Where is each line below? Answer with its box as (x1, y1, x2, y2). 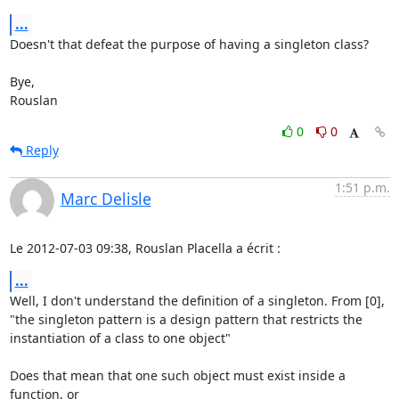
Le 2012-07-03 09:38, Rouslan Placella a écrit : (9, 239, 281, 256)
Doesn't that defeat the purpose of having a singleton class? (9, 35, 369, 53)
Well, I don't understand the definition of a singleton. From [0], (9, 291, 385, 309)
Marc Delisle (60, 187, 151, 209)
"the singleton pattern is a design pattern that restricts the (9, 310, 362, 328)
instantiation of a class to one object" (9, 329, 231, 346)
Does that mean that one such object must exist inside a (9, 366, 346, 384)
